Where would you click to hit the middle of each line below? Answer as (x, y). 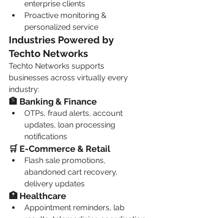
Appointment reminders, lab (75, 208)
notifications (46, 136)
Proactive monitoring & (66, 15)
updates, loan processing (71, 125)
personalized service (61, 27)
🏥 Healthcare (37, 196)
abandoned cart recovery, (72, 172)
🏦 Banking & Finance (53, 101)
